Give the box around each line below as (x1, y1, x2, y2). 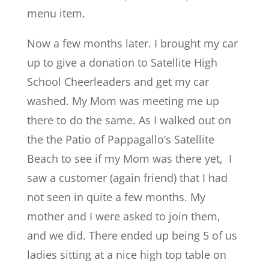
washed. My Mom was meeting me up (26, 94, 219, 108)
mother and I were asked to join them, (26, 209, 220, 223)
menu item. (26, 6, 85, 20)
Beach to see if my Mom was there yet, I (26, 151, 232, 166)
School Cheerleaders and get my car (26, 74, 209, 89)
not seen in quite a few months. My (26, 190, 205, 204)
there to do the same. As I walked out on (26, 113, 231, 127)
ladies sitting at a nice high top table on (26, 247, 226, 262)
